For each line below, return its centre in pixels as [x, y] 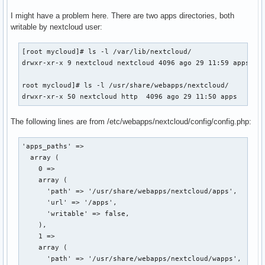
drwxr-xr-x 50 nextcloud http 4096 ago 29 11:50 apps [130, 97]
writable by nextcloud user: [56, 27]
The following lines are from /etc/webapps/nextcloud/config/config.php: [131, 122]
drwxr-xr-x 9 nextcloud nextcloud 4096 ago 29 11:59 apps [136, 63]
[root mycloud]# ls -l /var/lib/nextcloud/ [107, 52]
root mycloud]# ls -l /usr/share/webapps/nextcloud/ [126, 85]
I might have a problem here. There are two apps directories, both [122, 16]
